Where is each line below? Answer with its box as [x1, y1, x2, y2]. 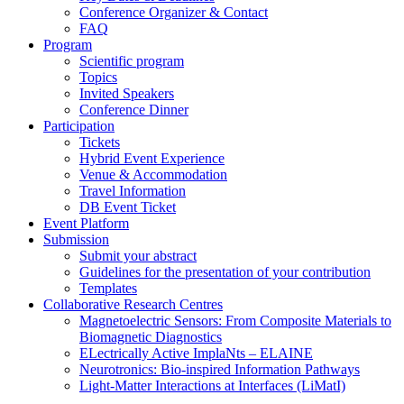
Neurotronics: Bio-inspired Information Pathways [79, 362, 360, 378]
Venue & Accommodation [79, 167, 227, 183]
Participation [43, 118, 115, 134]
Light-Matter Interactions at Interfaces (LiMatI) [79, 378, 345, 394]
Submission [43, 232, 109, 248]
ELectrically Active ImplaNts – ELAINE [79, 345, 313, 362]
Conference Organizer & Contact [79, 5, 268, 21]
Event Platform [43, 216, 129, 232]
